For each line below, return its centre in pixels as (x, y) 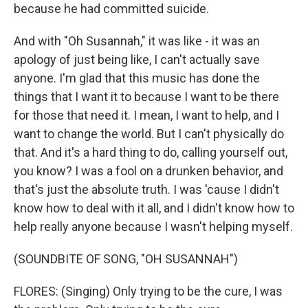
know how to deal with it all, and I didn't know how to (154, 208)
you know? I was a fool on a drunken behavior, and (148, 171)
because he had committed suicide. (111, 9)
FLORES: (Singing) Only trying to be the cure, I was (148, 291)
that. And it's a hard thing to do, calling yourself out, (151, 152)
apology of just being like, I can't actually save (137, 59)
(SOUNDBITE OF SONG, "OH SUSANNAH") (126, 259)
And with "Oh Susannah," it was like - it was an (137, 41)
